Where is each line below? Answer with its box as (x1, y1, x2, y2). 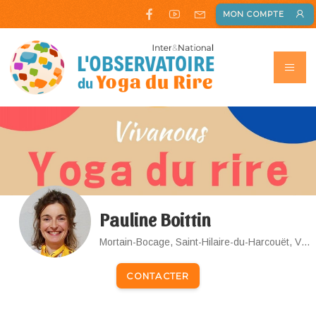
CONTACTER (126, 270, 190, 281)
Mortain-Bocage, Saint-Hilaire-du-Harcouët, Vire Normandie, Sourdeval (301, 236, 311, 248)
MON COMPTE (223, 9, 284, 19)
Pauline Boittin (99, 207, 212, 231)
